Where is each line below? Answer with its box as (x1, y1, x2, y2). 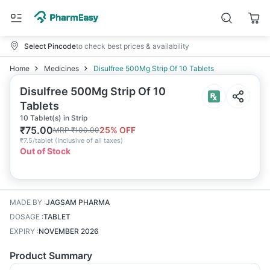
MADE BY (10, 198, 42, 207)
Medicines (44, 64, 79, 73)
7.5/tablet (24, 136, 53, 145)
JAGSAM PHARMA (46, 198, 110, 207)
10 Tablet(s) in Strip (20, 113, 87, 122)
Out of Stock (20, 146, 71, 156)
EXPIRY (10, 227, 35, 236)
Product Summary (10, 250, 92, 262)
